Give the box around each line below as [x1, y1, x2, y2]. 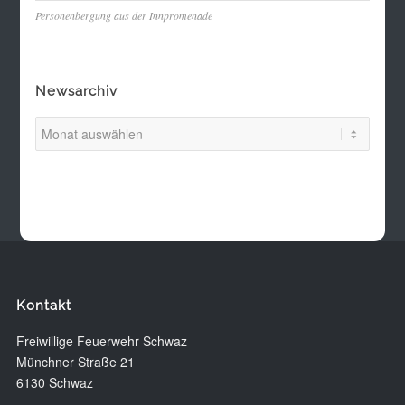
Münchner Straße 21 [15, 353, 135, 372]
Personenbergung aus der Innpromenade [34, 8, 212, 24]
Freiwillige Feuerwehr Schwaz [15, 332, 187, 351]
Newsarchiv [34, 83, 118, 100]
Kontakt [15, 297, 71, 315]
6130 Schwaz [15, 373, 93, 392]
